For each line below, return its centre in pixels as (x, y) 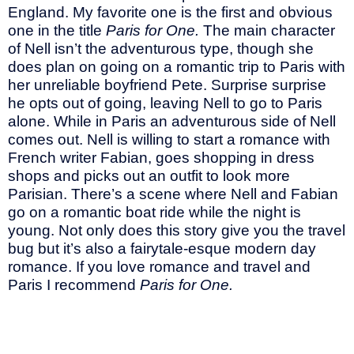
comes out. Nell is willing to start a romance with (169, 140)
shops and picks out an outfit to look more (149, 176)
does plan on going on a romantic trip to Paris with (177, 67)
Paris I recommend (74, 285)
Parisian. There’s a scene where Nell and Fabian (173, 194)
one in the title (57, 31)
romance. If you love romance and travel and (159, 267)
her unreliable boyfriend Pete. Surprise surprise (167, 85)
